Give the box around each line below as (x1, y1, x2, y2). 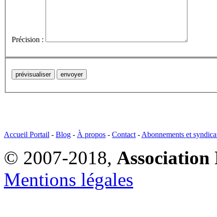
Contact (112, 130, 136, 139)
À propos (77, 130, 106, 139)
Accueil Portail (4, 130, 49, 139)
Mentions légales (4, 169, 133, 190)
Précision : (12, 35, 44, 44)
